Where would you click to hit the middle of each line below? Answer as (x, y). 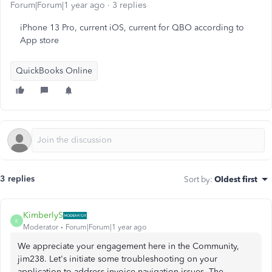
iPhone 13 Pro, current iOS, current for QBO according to (132, 28)
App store (39, 40)
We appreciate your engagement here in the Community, (128, 246)
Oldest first (236, 179)
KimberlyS (43, 215)
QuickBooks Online (54, 71)
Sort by (197, 179)
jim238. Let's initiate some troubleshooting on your (117, 259)
